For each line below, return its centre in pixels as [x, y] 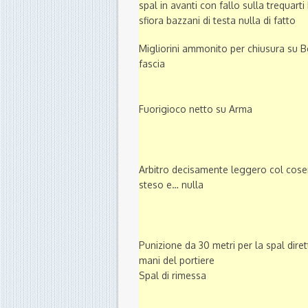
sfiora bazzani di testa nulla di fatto [217, 21]
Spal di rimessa [173, 276]
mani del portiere [177, 261]
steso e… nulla [171, 185]
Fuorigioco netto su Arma [196, 109]
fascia [152, 64]
